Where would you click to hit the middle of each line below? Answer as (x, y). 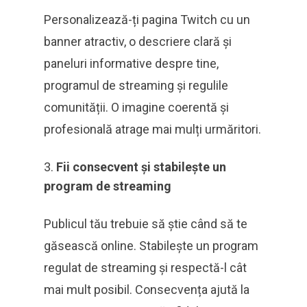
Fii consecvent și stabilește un (141, 167)
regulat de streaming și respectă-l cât (145, 268)
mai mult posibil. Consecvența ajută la (147, 290)
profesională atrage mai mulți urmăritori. (152, 130)
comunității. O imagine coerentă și (136, 108)
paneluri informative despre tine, (131, 64)
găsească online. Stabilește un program (151, 246)
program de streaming (108, 186)
